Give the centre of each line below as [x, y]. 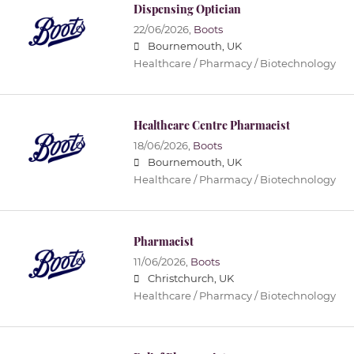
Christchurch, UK [190, 279]
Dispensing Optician [187, 9]
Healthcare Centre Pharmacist [211, 126]
